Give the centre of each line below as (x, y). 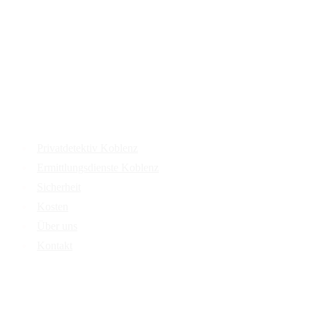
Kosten (53, 206)
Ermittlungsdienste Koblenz (98, 167)
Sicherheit (59, 187)
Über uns (57, 226)
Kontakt (55, 245)
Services (33, 111)
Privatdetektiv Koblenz (87, 148)
